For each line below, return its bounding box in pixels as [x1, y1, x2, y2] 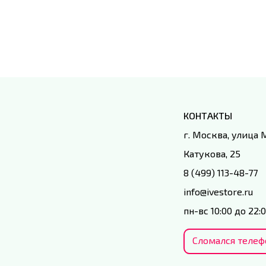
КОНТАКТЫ [183, 109, 233, 121]
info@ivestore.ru [183, 185, 254, 197]
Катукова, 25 [183, 147, 241, 159]
